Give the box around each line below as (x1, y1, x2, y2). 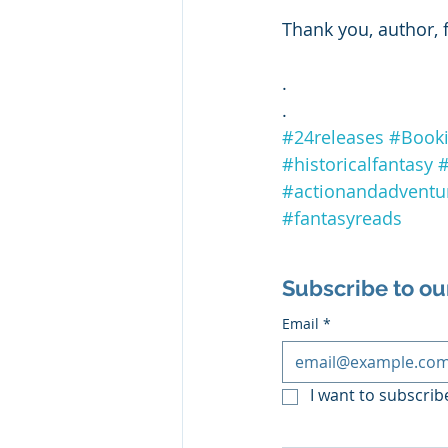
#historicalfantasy (282, 152, 433, 177)
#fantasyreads (282, 206, 402, 231)
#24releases (282, 125, 384, 150)
